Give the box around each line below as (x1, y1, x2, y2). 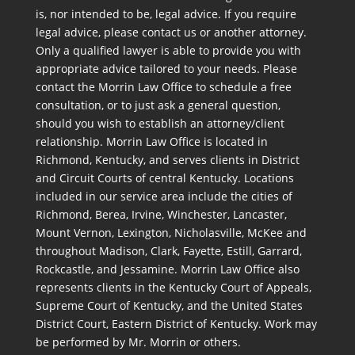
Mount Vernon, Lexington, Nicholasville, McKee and (35, 224, 307, 240)
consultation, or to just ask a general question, (35, 97, 281, 113)
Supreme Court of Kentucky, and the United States (35, 297, 303, 313)
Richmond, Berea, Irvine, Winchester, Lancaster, (35, 206, 287, 222)
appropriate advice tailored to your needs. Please (35, 60, 297, 76)
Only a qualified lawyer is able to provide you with (35, 42, 301, 58)
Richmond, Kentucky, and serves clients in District (35, 151, 300, 167)
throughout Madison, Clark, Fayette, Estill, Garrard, (35, 242, 302, 258)
